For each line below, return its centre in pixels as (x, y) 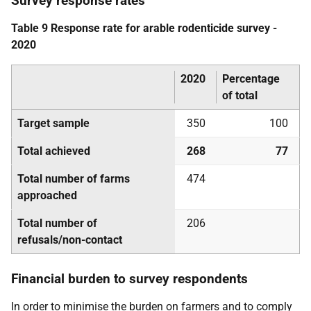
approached (47, 195)
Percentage (251, 79)
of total (240, 95)
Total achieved (54, 151)
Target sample (53, 123)
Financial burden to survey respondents (129, 279)
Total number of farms (74, 179)
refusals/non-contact (70, 240)
